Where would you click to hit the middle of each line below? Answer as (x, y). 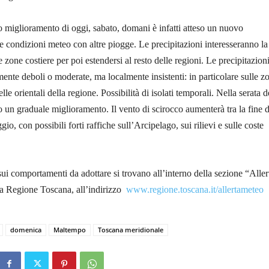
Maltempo (70, 230)
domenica (26, 230)
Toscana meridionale (131, 230)
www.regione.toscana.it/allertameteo (194, 190)
